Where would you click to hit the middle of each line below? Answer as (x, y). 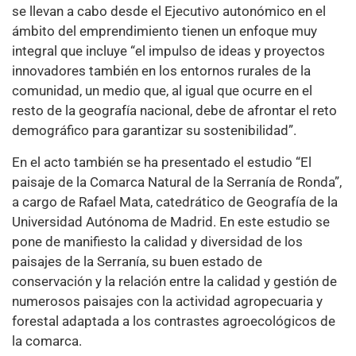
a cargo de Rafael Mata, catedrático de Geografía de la (175, 201)
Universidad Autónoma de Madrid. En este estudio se (171, 221)
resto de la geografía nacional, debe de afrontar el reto (174, 111)
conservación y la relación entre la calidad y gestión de (174, 281)
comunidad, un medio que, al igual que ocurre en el (162, 91)
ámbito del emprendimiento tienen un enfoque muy (164, 31)
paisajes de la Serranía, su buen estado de (137, 261)
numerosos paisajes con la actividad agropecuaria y (167, 301)
